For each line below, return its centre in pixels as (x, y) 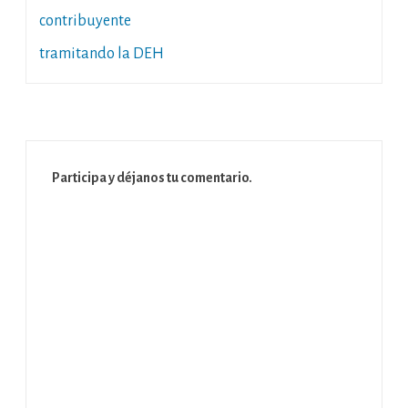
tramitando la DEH (102, 54)
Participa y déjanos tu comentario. (152, 178)
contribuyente (85, 21)
